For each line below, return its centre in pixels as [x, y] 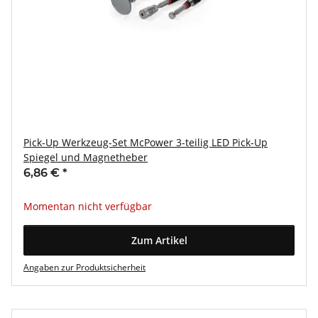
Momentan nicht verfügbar [88, 206]
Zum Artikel [159, 240]
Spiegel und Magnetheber [86, 157]
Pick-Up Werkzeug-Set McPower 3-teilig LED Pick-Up [146, 142]
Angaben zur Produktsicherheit [84, 267]
